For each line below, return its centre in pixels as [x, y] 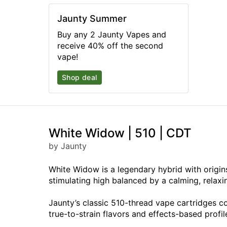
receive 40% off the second [110, 46]
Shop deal [80, 78]
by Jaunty [68, 146]
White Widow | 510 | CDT [120, 133]
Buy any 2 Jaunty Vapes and [112, 35]
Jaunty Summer [92, 19]
